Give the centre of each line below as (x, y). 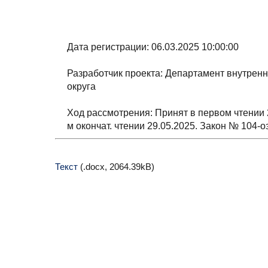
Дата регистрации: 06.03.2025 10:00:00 (153, 47)
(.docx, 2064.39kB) (116, 167)
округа (81, 86)
